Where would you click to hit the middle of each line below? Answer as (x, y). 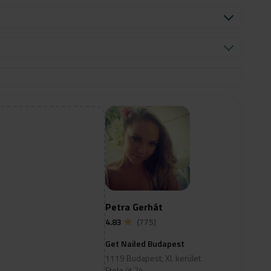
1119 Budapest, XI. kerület (153, 258)
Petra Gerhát (134, 207)
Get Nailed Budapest (145, 243)
